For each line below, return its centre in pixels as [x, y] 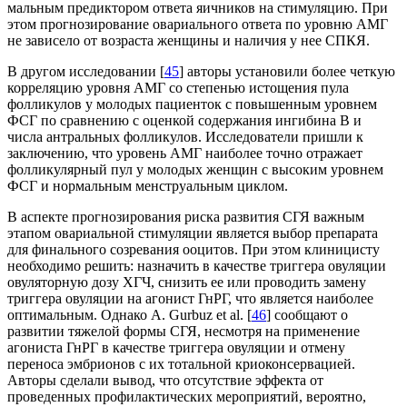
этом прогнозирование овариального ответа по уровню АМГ [198, 25]
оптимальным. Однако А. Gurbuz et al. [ [129, 315]
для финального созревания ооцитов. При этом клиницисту [194, 250]
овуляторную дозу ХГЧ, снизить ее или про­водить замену [187, 283]
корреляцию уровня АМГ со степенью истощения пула [178, 88]
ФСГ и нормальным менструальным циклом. [148, 186]
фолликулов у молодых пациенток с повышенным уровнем [192, 104]
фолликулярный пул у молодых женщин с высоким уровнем [195, 170]
